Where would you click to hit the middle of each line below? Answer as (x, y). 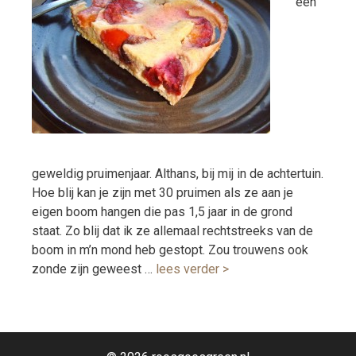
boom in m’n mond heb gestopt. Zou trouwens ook (170, 250)
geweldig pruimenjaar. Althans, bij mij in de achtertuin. (178, 174)
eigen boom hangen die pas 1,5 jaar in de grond (162, 212)
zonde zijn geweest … (94, 269)
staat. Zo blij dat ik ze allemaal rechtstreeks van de (172, 231)
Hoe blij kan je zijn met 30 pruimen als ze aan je (163, 193)
